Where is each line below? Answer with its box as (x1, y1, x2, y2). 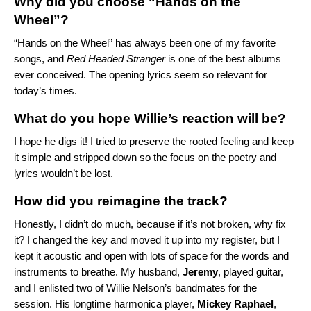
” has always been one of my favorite (109, 37, 276, 49)
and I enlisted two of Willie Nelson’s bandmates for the (14, 282, 257, 294)
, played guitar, (218, 266, 283, 278)
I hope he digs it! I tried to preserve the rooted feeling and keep (14, 135, 294, 148)
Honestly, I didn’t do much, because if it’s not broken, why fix (14, 218, 286, 230)
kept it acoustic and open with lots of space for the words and (14, 250, 289, 262)
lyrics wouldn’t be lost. (14, 167, 116, 180)
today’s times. (14, 85, 80, 97)
